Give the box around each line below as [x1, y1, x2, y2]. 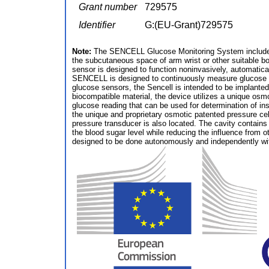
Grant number [79, 2, 137, 13]
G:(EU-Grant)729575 [145, 20, 233, 31]
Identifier [79, 20, 115, 31]
